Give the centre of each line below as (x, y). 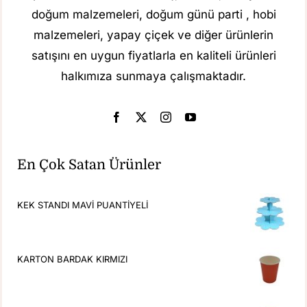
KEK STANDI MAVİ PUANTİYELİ (83, 205)
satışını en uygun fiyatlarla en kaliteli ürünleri (153, 55)
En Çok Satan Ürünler (89, 164)
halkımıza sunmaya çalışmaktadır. (153, 76)
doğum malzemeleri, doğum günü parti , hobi (153, 14)
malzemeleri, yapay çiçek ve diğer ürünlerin (153, 35)
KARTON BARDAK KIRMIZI (73, 259)
